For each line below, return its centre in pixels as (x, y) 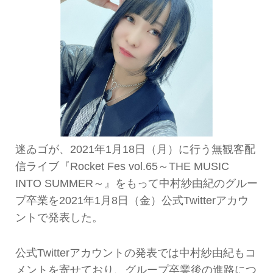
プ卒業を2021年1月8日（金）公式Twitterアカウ (132, 200)
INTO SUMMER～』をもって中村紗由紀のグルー (136, 183)
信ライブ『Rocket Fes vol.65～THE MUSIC (122, 166)
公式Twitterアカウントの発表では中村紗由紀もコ (135, 253)
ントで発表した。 (59, 218)
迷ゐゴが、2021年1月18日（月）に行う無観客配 (135, 149)
